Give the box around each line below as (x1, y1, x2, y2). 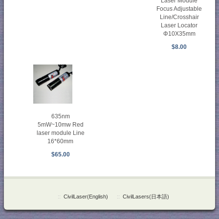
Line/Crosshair (159, 13, 199, 21)
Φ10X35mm (163, 30, 196, 37)
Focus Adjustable (156, 5, 202, 12)
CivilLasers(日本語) (122, 193, 169, 199)
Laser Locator (161, 22, 198, 29)
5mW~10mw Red (37, 121, 84, 128)
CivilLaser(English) (63, 193, 108, 199)
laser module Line (36, 129, 85, 136)
